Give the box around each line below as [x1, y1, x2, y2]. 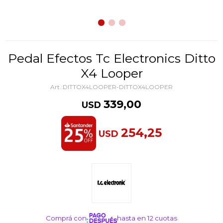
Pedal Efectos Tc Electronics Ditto [7, 51, 17, 66]
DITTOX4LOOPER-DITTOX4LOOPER [63, 83, 173, 91]
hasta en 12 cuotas [117, 214, 178, 222]
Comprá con [45, 214, 87, 222]
